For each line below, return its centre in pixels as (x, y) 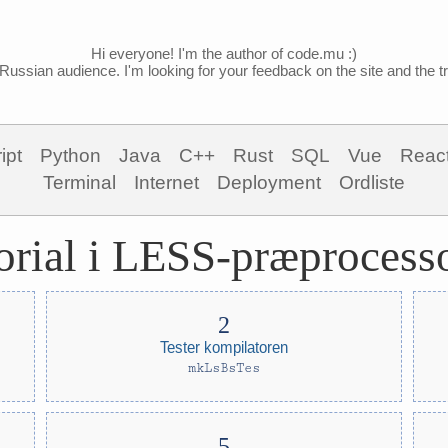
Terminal (79, 182)
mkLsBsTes (223, 368)
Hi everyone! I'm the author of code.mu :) (224, 53)
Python (70, 155)
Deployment (269, 182)
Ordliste (372, 182)
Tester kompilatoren (223, 346)
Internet (166, 182)
